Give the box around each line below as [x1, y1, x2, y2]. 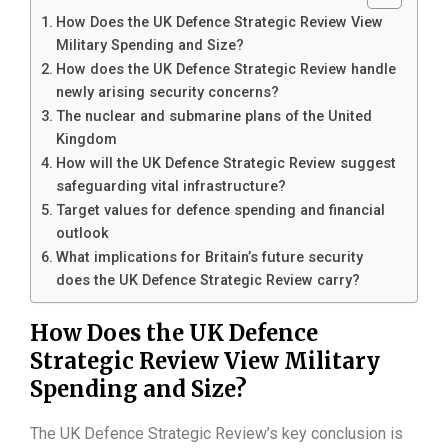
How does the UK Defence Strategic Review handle [55, 61, 396, 79]
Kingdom [55, 131, 117, 149]
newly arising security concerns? [55, 84, 279, 102]
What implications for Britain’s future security [55, 249, 363, 267]
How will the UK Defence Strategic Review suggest [55, 155, 396, 173]
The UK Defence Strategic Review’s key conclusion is [30, 424, 403, 444]
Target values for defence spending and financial [55, 202, 385, 220]
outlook [55, 225, 109, 243]
